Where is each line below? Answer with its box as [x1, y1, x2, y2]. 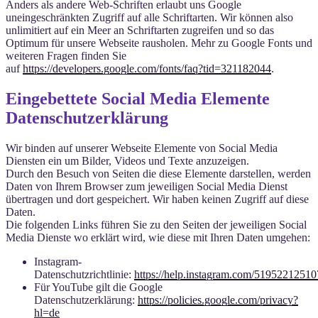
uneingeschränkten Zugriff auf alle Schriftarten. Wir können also [6, 11, 293, 23]
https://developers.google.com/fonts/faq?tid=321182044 [23, 62, 271, 75]
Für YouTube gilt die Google [34, 280, 163, 293]
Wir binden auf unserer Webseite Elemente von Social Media [6, 141, 278, 154]
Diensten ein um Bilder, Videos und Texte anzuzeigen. [6, 154, 249, 167]
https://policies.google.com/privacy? [138, 293, 298, 306]
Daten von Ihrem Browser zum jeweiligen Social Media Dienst [6, 180, 287, 192]
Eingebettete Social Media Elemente [6, 89, 270, 108]
